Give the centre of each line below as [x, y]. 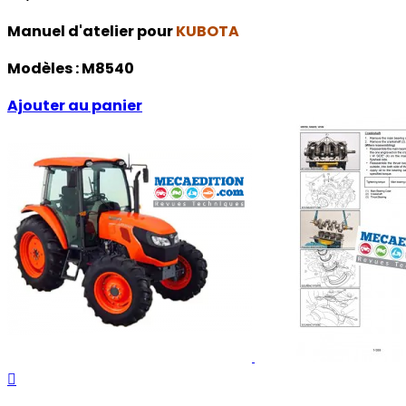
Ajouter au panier [75, 106]
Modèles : [44, 69]
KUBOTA [208, 32]
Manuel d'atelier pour [92, 32]
